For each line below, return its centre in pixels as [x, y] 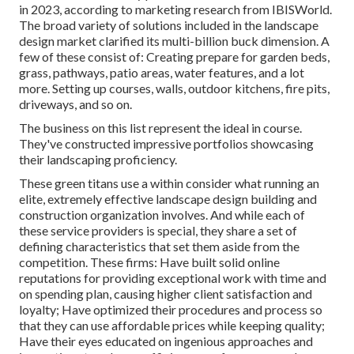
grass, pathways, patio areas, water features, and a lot [162, 73]
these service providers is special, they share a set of [158, 231]
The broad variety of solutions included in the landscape [169, 25]
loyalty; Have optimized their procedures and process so [171, 310]
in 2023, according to [77, 9]
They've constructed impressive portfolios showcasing [166, 144]
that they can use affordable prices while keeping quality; [172, 326]
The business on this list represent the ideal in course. [160, 128]
